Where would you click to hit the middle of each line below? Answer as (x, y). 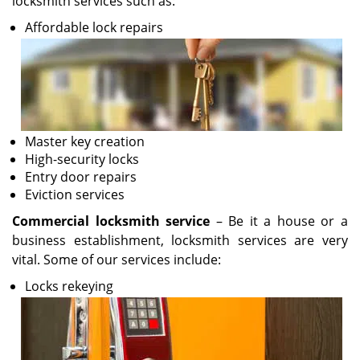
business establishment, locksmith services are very (180, 240)
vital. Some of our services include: (117, 260)
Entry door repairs (81, 177)
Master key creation (85, 141)
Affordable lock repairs (94, 27)
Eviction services (75, 194)
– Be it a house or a (279, 221)
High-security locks (82, 159)
